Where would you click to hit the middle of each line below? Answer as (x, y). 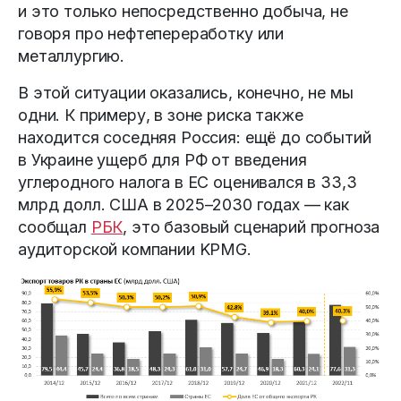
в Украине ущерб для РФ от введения (162, 160)
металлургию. (72, 56)
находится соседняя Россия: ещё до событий (195, 138)
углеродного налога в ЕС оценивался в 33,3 (188, 183)
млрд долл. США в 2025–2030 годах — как (183, 205)
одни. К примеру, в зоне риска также (161, 115)
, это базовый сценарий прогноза (252, 227)
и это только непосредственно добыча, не (183, 12)
